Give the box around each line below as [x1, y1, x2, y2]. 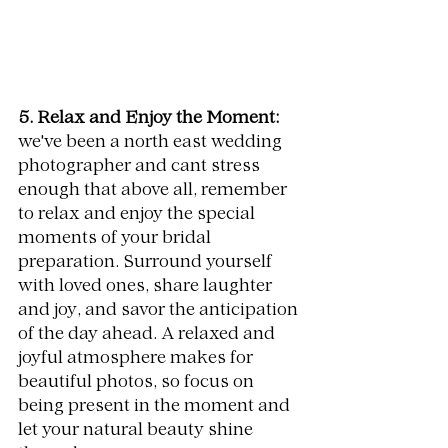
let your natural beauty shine [18, 423, 257, 440]
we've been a [18, 135, 124, 152]
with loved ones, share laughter [18, 279, 276, 296]
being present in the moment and [18, 399, 294, 416]
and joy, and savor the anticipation [18, 303, 302, 320]
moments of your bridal [18, 231, 215, 248]
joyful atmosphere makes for [18, 351, 257, 368]
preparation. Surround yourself [18, 255, 276, 272]
